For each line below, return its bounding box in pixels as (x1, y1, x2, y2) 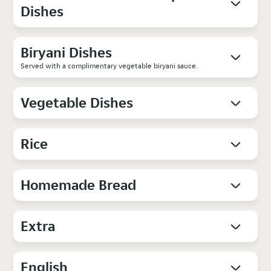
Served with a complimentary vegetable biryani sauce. (21, 60, 198, 70)
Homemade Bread (21, 175, 137, 194)
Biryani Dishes (21, 42, 113, 62)
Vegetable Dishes (21, 93, 134, 112)
